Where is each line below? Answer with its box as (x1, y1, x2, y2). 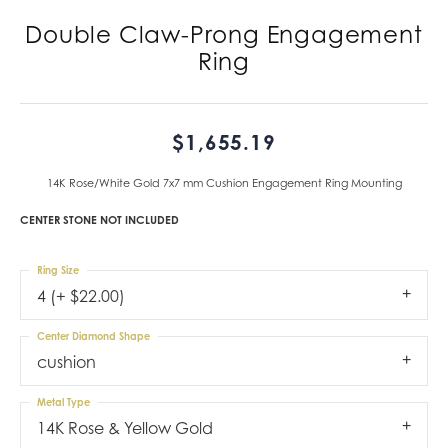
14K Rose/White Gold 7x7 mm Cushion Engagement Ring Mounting (46, 175, 402, 190)
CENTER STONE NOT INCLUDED (20, 212, 179, 227)
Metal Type (37, 395, 90, 408)
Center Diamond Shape (37, 329, 150, 342)
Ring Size (37, 263, 79, 276)
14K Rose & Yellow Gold (37, 417, 213, 438)
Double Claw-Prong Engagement (25, 20, 423, 48)
